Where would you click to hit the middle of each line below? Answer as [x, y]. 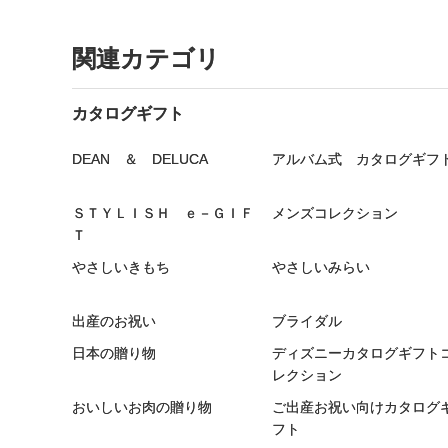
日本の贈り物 [114, 352]
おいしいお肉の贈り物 [142, 406]
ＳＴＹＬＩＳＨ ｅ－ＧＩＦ [163, 212]
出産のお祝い [114, 320]
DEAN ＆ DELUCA [140, 158]
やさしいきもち [121, 266]
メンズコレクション [335, 212]
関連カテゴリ [146, 58]
